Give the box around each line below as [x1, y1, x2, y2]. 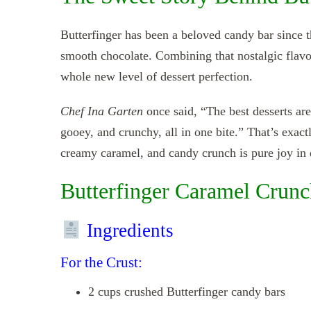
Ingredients [81, 220, 174, 242]
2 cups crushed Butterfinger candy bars [88, 285, 285, 299]
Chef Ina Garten [60, 103, 143, 118]
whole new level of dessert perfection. [60, 69, 253, 83]
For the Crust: [60, 253, 142, 271]
